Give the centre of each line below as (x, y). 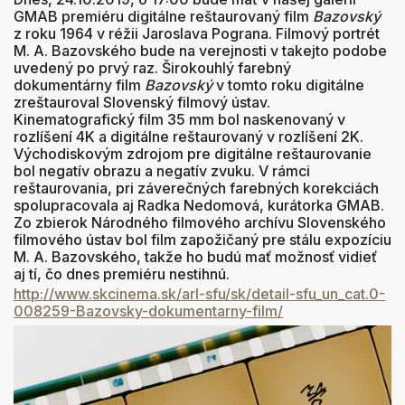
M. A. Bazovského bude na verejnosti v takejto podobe (200, 50)
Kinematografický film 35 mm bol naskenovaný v (179, 119)
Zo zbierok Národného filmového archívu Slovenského (200, 222)
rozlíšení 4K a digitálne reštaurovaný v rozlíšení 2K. (188, 136)
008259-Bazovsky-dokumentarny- (133, 311)
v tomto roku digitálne (288, 85)
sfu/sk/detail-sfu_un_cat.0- (295, 293)
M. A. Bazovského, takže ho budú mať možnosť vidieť (195, 256)
